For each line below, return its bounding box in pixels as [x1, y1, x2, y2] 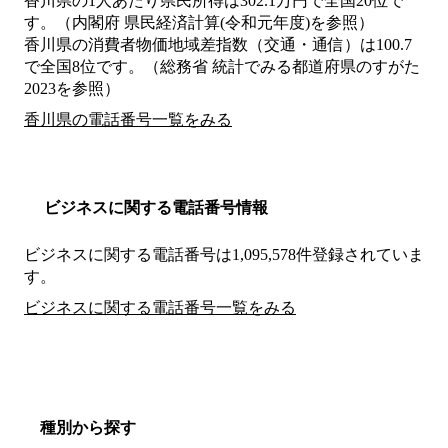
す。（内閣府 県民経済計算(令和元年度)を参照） [24, 14, 374, 32]
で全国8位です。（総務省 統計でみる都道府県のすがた [24, 58, 420, 76]
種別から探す [40, 419, 136, 437]
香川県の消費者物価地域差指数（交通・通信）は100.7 [24, 36, 412, 54]
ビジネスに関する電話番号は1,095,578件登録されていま [24, 246, 424, 264]
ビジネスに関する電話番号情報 [44, 199, 268, 217]
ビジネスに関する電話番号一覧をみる [24, 299, 296, 317]
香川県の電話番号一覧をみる [24, 111, 232, 129]
